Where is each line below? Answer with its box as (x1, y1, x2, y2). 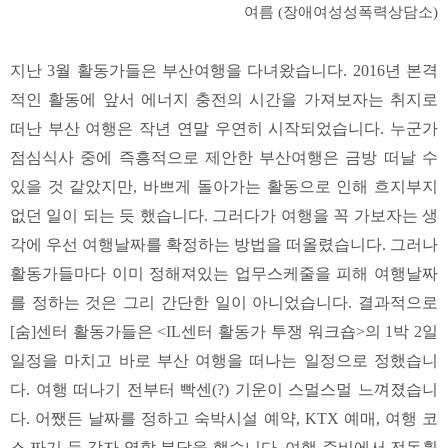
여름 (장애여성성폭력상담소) (244, 4, 438, 21)
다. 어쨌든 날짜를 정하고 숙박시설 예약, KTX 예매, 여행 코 (10, 410, 438, 428)
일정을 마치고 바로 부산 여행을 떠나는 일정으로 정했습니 (10, 352, 438, 370)
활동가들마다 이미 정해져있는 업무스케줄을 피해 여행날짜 (10, 265, 438, 283)
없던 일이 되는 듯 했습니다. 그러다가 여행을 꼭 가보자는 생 (10, 207, 438, 225)
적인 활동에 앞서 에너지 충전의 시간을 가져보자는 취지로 (10, 91, 438, 109)
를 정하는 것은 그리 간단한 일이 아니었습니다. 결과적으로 (10, 294, 438, 312)
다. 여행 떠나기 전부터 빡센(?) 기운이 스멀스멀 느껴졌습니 (10, 381, 438, 399)
